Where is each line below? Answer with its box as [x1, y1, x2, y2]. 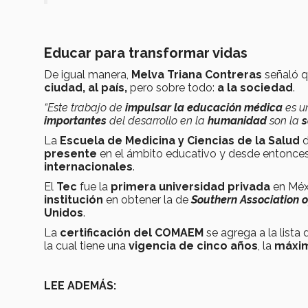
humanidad [208, 114, 269, 128]
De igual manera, [44, 68, 131, 82]
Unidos [44, 206, 83, 220]
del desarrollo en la [109, 114, 208, 128]
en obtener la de [103, 193, 191, 207]
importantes [44, 114, 109, 128]
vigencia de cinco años [126, 239, 258, 253]
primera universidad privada [111, 180, 270, 194]
